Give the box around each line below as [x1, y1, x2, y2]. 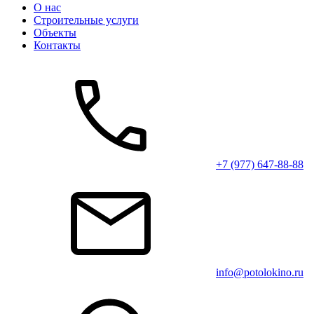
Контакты [34, 39, 81, 52]
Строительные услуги [34, 14, 139, 27]
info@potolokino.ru [216, 266, 303, 279]
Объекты [34, 27, 76, 39]
